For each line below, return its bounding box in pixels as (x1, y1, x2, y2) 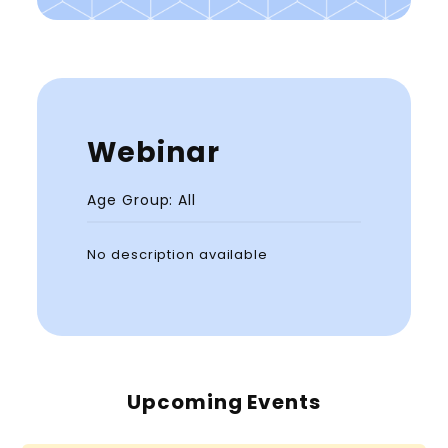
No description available (87, 245, 268, 265)
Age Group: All (87, 190, 196, 211)
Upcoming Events (127, 388, 321, 417)
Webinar (87, 133, 220, 173)
